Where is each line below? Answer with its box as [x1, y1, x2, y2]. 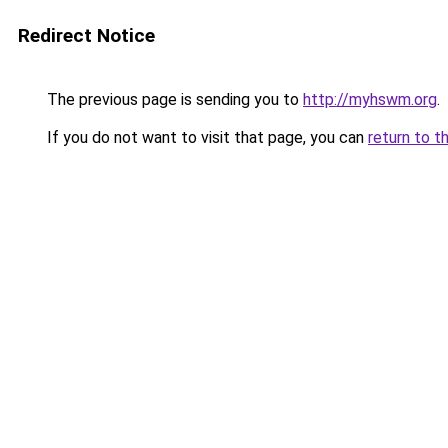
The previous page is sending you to [43, 90, 303, 109]
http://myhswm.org [303, 90, 437, 109]
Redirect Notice [18, 24, 155, 47]
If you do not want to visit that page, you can [43, 128, 368, 147]
